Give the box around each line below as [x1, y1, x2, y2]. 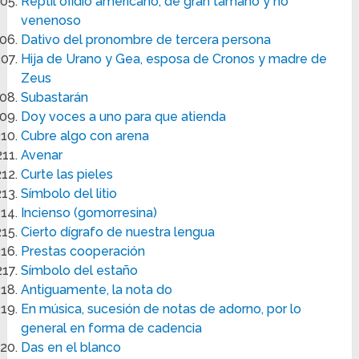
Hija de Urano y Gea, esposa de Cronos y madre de [21, 51, 328, 67]
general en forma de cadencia [21, 321, 203, 337]
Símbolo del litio [21, 186, 118, 202]
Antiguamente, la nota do [21, 282, 173, 298]
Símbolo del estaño [21, 263, 139, 279]
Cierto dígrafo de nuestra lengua [21, 224, 216, 240]
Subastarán [21, 90, 89, 106]
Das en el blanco [21, 340, 122, 356]
